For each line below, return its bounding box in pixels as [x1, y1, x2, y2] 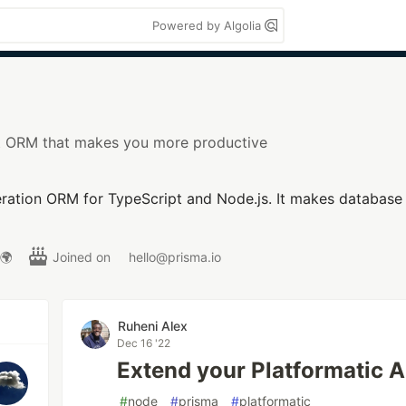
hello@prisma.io [129, 248, 221, 265]
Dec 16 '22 [117, 336, 171, 350]
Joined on [53, 248, 114, 265]
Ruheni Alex [118, 318, 188, 333]
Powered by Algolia [152, 18, 265, 33]
